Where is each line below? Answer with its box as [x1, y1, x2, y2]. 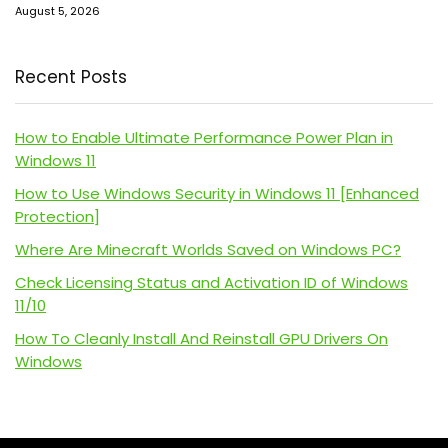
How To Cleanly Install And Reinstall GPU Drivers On [15, 328, 388, 350]
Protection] [15, 206, 100, 228]
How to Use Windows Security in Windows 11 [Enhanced [15, 183, 419, 205]
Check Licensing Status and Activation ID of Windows [15, 272, 408, 294]
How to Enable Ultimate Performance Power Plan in [15, 127, 393, 149]
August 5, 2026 [15, 3, 100, 20]
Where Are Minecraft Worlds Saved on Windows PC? [15, 239, 401, 261]
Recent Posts [15, 65, 127, 90]
